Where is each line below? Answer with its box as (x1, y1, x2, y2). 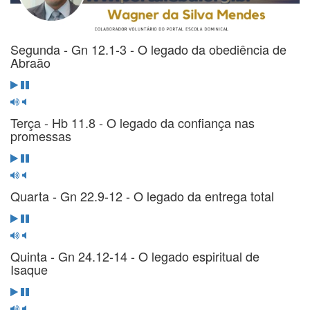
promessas (10, 126, 71, 145)
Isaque (10, 259, 48, 278)
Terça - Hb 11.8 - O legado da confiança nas (10, 113, 255, 131)
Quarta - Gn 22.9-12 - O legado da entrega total (10, 186, 274, 205)
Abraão (10, 53, 51, 71)
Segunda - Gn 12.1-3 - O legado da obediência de (10, 39, 286, 58)
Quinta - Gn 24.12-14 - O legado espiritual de (10, 246, 259, 265)
